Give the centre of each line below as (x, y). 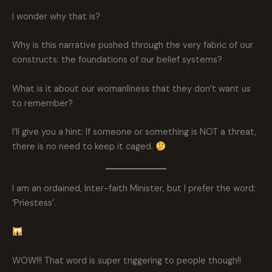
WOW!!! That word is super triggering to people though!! (127, 261)
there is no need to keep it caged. (84, 147)
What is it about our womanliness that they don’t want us (131, 89)
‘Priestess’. (34, 203)
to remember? (42, 103)
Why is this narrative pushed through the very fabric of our (133, 46)
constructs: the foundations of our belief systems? (117, 60)
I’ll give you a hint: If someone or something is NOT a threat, (134, 132)
